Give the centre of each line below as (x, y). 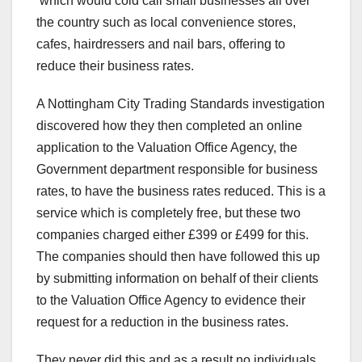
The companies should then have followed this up (178, 257)
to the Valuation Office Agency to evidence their (171, 301)
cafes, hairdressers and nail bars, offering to (161, 44)
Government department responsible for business (177, 170)
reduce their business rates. (115, 66)
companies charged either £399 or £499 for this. (173, 235)
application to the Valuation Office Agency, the (167, 148)
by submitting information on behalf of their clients (177, 279)
